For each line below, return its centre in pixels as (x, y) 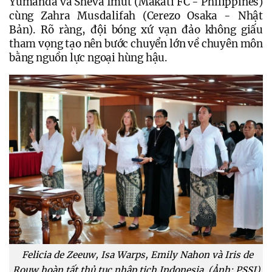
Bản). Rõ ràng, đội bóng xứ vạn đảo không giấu (136, 30)
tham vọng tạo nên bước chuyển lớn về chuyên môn (136, 44)
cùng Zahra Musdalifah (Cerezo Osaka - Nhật (136, 16)
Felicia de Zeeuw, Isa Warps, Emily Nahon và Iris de (136, 254)
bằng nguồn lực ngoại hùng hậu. (89, 58)
